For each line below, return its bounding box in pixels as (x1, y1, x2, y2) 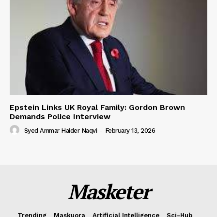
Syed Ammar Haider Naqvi (24, 126, 97, 134)
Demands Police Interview (10, 111, 110, 121)
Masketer (67, 177, 150, 205)
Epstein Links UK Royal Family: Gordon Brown (10, 102, 185, 112)
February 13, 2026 (105, 126, 155, 134)
